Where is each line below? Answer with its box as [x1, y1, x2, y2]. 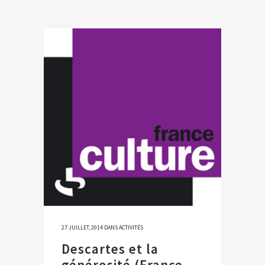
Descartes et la [62, 240, 159, 258]
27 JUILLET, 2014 [62, 224, 103, 232]
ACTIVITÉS [119, 224, 143, 232]
